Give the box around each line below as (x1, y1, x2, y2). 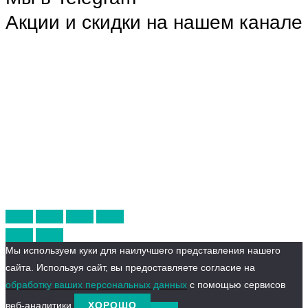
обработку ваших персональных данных (5, 279, 187, 291)
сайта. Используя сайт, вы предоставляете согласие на (5, 262, 255, 274)
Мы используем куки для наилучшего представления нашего (5, 245, 280, 256)
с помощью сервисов (187, 279, 285, 291)
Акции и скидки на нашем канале (5, 12, 302, 34)
